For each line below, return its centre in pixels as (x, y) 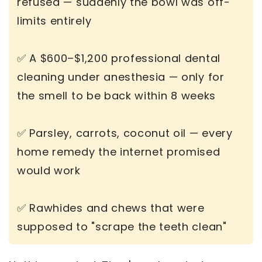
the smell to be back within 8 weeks (118, 96)
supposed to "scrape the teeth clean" (122, 227)
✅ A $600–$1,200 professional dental (119, 58)
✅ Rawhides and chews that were (111, 208)
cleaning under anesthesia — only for (121, 77)
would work (51, 171)
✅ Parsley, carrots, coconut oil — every (125, 133)
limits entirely (56, 21)
